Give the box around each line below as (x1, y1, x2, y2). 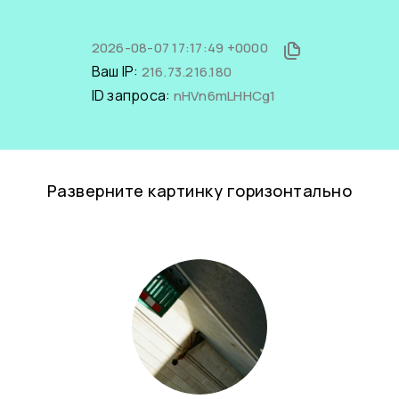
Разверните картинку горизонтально (46, 180, 353, 201)
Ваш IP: (91, 61, 142, 81)
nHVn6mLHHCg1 (173, 86, 276, 105)
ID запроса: (91, 85, 174, 105)
